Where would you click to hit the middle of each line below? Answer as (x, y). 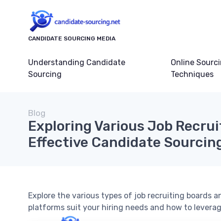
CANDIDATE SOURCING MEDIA (72, 39)
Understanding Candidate (77, 63)
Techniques (192, 74)
